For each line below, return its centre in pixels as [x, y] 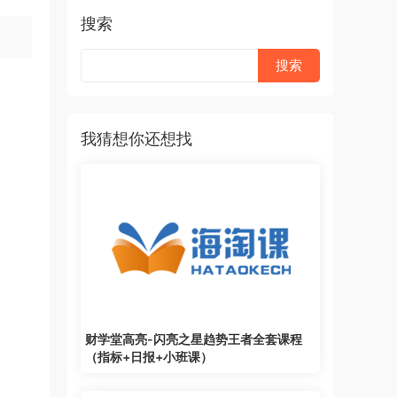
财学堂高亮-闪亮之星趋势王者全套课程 [194, 339]
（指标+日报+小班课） [149, 357]
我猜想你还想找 [136, 139]
